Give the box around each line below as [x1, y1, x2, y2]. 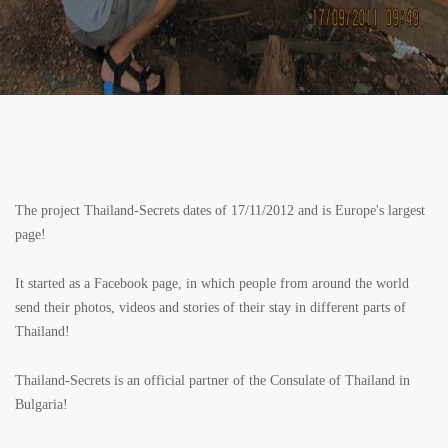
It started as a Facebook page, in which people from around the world [15, 276, 409, 291]
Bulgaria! [15, 397, 68, 412]
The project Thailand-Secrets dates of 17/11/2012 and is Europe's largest [15, 203, 425, 218]
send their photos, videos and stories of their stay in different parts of [15, 300, 406, 315]
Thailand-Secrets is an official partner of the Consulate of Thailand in [15, 373, 410, 388]
